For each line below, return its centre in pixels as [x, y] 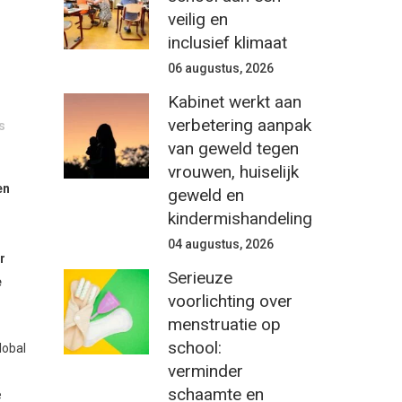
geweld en [206, 195]
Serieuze [200, 278]
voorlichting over [230, 301]
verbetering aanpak [240, 125]
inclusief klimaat [227, 43]
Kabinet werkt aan [235, 102]
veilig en [198, 19]
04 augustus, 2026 [221, 244]
